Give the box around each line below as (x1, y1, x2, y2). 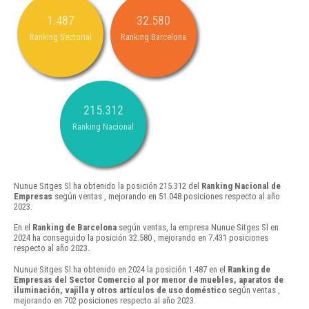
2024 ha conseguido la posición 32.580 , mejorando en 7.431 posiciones (14, 232, 268, 243)
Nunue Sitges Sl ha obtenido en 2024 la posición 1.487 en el (14, 263, 228, 275)
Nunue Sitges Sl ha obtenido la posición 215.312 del (14, 181, 201, 192)
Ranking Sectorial (29, 32, 92, 43)
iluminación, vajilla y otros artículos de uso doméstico (14, 284, 226, 295)
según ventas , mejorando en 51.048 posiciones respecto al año (52, 191, 280, 202)
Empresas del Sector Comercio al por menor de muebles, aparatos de (14, 274, 283, 285)
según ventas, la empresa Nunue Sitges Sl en (117, 222, 279, 233)
